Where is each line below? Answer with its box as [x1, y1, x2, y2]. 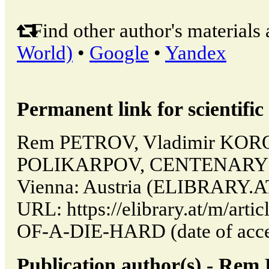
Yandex [165, 41, 226, 64]
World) [17, 41, 73, 64]
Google [89, 41, 149, 64]
